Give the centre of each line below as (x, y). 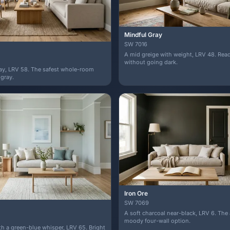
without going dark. (151, 62)
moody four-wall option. (157, 221)
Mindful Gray (143, 35)
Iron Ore (136, 193)
